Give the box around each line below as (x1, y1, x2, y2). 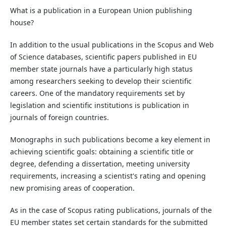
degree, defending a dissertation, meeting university (10, 158, 190, 168)
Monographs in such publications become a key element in (10, 134, 210, 144)
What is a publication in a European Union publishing (10, 5, 192, 15)
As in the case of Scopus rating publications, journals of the (10, 205, 212, 215)
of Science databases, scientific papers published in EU (10, 51, 197, 62)
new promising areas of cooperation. (10, 183, 135, 193)
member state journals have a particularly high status (10, 64, 193, 74)
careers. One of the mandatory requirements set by (10, 88, 185, 98)
